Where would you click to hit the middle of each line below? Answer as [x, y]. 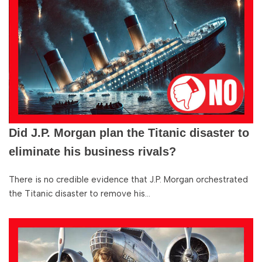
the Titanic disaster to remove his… [81, 194]
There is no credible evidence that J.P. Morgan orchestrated [128, 180]
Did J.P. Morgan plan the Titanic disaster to [129, 133]
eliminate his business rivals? [92, 151]
